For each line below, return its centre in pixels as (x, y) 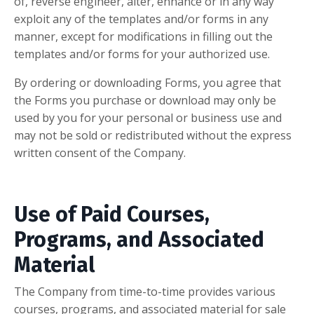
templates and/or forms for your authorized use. (142, 54)
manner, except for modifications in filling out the (143, 37)
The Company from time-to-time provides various (145, 292)
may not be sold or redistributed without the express (153, 136)
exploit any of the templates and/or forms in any (141, 19)
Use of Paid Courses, (112, 215)
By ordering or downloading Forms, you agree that (148, 83)
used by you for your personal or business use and (148, 118)
